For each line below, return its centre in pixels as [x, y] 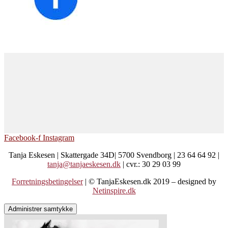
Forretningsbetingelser [47, 181]
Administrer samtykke [40, 209]
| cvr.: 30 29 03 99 [151, 164]
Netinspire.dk [114, 190]
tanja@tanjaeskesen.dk [84, 164]
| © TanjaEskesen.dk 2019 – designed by [151, 181]
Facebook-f [22, 137]
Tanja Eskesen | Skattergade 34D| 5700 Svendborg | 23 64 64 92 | [114, 155]
